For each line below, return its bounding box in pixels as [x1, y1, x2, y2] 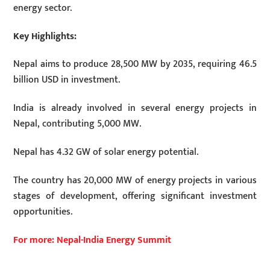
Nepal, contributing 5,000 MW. [13, 116, 142, 133]
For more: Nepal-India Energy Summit [13, 231, 172, 248]
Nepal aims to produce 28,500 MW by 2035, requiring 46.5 [13, 56, 257, 73]
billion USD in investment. [13, 72, 121, 89]
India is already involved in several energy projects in [13, 100, 257, 117]
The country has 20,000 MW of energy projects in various [13, 172, 257, 189]
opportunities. [13, 203, 73, 220]
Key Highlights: [13, 28, 77, 45]
